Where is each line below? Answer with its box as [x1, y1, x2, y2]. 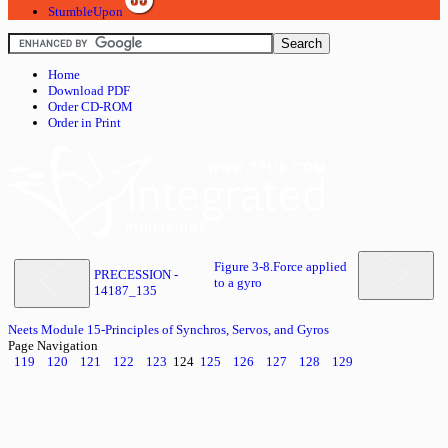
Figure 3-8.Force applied [214, 259, 347, 274]
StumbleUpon [48, 4, 123, 19]
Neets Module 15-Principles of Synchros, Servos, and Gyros [8, 322, 329, 337]
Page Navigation [8, 338, 98, 353]
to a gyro [214, 275, 262, 290]
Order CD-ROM [48, 99, 133, 114]
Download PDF [48, 83, 130, 98]
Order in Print [48, 115, 121, 130]
